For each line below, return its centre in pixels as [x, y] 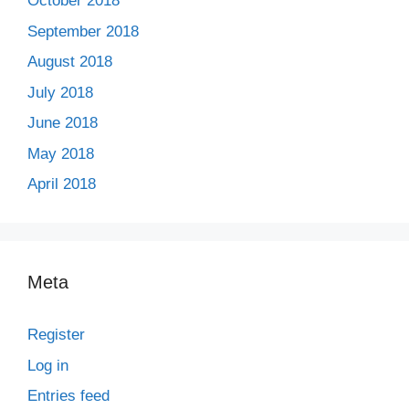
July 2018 [60, 92]
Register [56, 335]
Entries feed [68, 396]
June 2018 [63, 123]
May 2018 [61, 153]
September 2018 [83, 31]
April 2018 [62, 184]
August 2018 [70, 62]
